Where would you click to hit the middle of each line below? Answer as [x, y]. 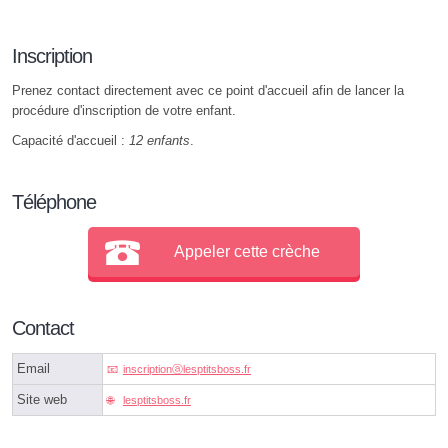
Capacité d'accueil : [70, 140]
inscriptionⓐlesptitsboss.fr [187, 368]
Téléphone [54, 201]
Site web [42, 399]
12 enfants [159, 140]
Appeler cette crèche [246, 252]
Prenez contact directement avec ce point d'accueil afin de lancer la [208, 90]
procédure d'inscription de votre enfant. [124, 110]
